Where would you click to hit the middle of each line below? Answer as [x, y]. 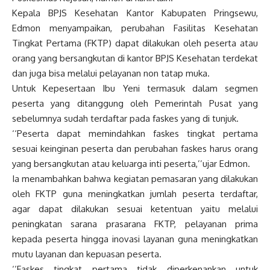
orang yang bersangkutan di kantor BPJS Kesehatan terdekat [135, 58]
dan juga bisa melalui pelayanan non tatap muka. [111, 73]
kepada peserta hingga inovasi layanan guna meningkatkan [135, 239]
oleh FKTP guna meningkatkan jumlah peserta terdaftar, [135, 194]
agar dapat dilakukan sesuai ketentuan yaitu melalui [135, 209]
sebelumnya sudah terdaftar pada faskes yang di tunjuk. [125, 118]
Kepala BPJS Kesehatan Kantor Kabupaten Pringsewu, [135, 13]
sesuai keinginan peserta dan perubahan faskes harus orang [135, 149]
